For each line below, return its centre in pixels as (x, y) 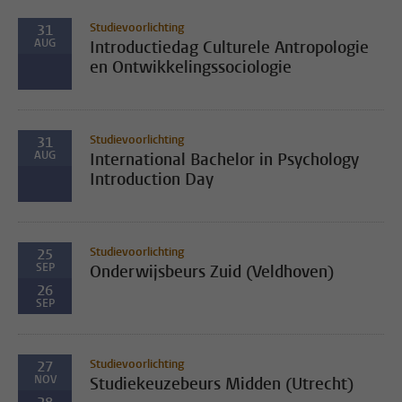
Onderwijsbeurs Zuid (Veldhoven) (212, 272)
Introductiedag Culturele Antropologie (229, 48)
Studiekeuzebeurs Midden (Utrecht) (222, 384)
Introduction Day (152, 179)
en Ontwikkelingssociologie (191, 67)
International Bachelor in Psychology (224, 160)
